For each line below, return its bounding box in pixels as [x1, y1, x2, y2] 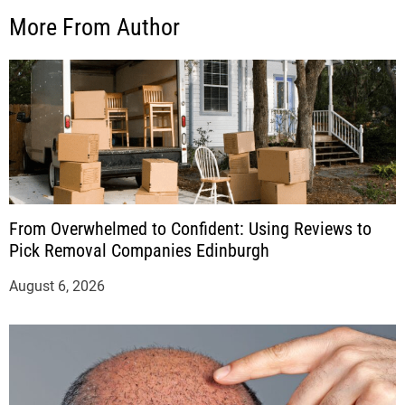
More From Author [9, 14, 180, 42]
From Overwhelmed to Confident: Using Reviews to [9, 218, 372, 240]
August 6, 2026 [9, 278, 105, 296]
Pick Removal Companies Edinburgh [9, 240, 269, 262]
